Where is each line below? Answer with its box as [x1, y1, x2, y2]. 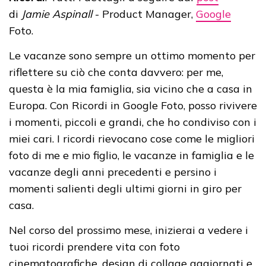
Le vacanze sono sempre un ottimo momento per [9, 48, 255, 62]
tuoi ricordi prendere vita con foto [9, 239, 180, 254]
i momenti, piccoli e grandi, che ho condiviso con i [9, 115, 256, 129]
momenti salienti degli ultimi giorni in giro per [9, 181, 242, 195]
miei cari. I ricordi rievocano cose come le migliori [9, 131, 255, 145]
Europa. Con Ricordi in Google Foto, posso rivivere [9, 98, 257, 112]
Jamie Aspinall [21, 7, 92, 21]
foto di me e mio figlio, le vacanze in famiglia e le [9, 148, 254, 162]
